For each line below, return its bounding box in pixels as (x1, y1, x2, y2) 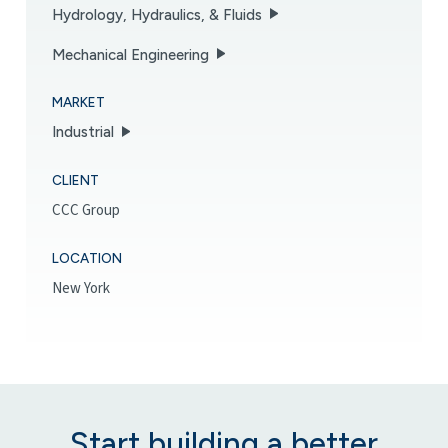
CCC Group (52, 200, 120, 222)
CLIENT (52, 171, 99, 188)
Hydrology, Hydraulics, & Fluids (52, 5, 262, 24)
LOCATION (52, 249, 122, 266)
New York (52, 278, 110, 300)
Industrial (52, 123, 114, 142)
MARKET (52, 93, 105, 110)
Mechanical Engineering (52, 45, 209, 64)
